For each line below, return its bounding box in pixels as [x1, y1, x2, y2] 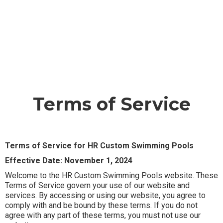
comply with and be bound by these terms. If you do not [5, 200, 198, 210]
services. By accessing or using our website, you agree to [5, 190, 206, 200]
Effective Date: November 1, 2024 [5, 155, 132, 165]
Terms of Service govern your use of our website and [5, 180, 190, 190]
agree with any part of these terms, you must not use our [5, 210, 201, 220]
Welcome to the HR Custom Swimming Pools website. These [5, 170, 218, 180]
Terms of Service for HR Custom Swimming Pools [5, 140, 194, 150]
